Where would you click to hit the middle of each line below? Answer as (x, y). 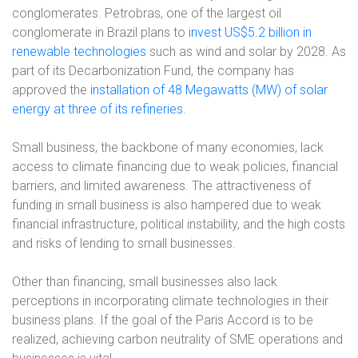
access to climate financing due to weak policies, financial (175, 167)
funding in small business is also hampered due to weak (167, 205)
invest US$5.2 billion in (250, 32)
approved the (51, 90)
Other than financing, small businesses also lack (145, 282)
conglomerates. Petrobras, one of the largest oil (147, 13)
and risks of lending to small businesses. (124, 243)
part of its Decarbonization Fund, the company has (153, 71)
